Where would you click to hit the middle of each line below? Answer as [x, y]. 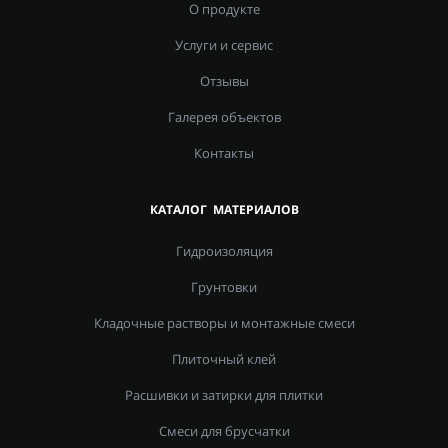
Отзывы [224, 81]
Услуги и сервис [224, 45]
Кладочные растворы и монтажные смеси [224, 323]
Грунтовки [224, 287]
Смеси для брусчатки [224, 431]
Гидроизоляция [224, 251]
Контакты [224, 153]
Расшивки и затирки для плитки [224, 395]
